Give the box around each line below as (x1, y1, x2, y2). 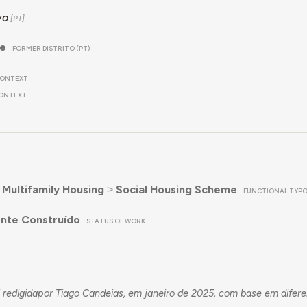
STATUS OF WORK (86, 217, 146, 225)
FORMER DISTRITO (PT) (12, 44, 90, 52)
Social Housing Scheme (115, 182, 237, 196)
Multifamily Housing (1, 182, 104, 196)
